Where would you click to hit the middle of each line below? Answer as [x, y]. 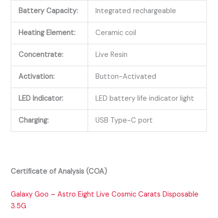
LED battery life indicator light [145, 99]
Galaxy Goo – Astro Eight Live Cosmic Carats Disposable [105, 194]
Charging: [34, 121]
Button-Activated [126, 77]
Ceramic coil [116, 33]
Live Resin [112, 55]
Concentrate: [41, 55]
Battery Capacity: [48, 11]
